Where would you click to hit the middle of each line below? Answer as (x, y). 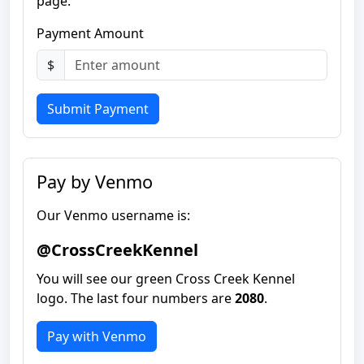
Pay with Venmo (97, 336)
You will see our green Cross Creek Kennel (166, 279)
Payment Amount (90, 33)
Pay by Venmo (95, 182)
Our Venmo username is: (113, 215)
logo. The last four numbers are (136, 298)
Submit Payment (98, 109)
